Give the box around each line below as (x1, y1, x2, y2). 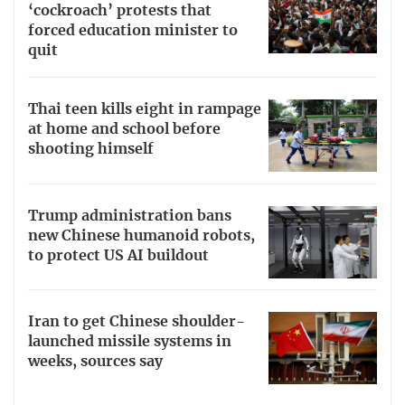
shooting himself (28, 141, 154, 156)
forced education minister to (28, 24, 238, 39)
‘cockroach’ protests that (28, 4, 212, 19)
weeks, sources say (28, 354, 163, 370)
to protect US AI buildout (28, 248, 209, 263)
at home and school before (28, 121, 221, 137)
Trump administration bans (28, 208, 231, 223)
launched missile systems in (28, 334, 231, 350)
